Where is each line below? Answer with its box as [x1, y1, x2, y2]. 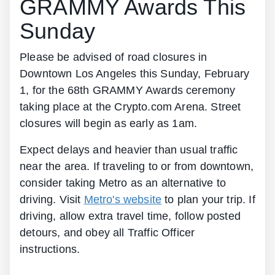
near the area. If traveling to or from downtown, [20, 160, 254, 172]
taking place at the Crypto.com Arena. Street [20, 100, 241, 113]
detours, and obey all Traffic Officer [20, 226, 195, 239]
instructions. [20, 242, 106, 255]
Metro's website [83, 193, 162, 206]
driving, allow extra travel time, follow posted [20, 209, 241, 222]
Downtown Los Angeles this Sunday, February [20, 67, 250, 80]
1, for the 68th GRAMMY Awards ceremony [20, 83, 236, 96]
